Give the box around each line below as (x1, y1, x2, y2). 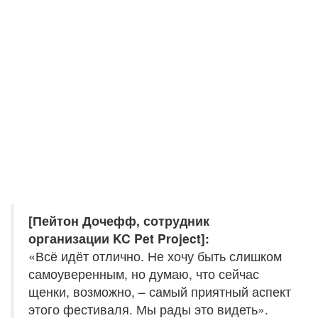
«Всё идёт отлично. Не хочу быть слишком (28, 246, 282, 265)
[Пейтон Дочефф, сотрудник (28, 211, 209, 229)
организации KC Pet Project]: (28, 229, 209, 247)
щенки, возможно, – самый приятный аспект (28, 282, 291, 300)
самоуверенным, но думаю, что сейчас (28, 264, 259, 283)
